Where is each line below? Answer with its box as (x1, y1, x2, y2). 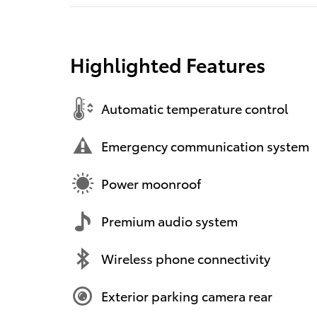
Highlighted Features (70, 50, 265, 78)
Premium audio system (101, 212, 238, 230)
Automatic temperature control (101, 99, 288, 117)
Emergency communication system (101, 137, 309, 155)
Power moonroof (101, 174, 201, 192)
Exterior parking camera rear (101, 287, 272, 305)
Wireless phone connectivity (101, 249, 270, 267)
